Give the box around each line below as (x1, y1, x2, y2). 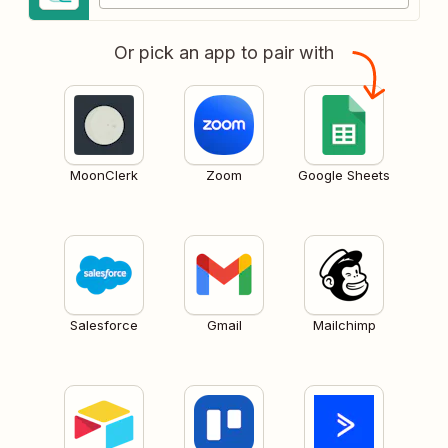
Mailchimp (312, 316, 376, 333)
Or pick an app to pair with (114, 41, 334, 63)
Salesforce (70, 316, 138, 333)
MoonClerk (70, 166, 138, 183)
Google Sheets (298, 166, 390, 183)
